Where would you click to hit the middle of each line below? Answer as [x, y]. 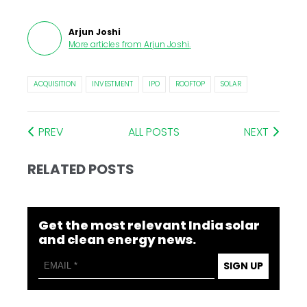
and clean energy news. [118, 239]
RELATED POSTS [81, 169]
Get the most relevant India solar [149, 225]
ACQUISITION [55, 84]
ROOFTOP [191, 84]
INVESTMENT [113, 84]
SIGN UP [243, 266]
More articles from [106, 44]
